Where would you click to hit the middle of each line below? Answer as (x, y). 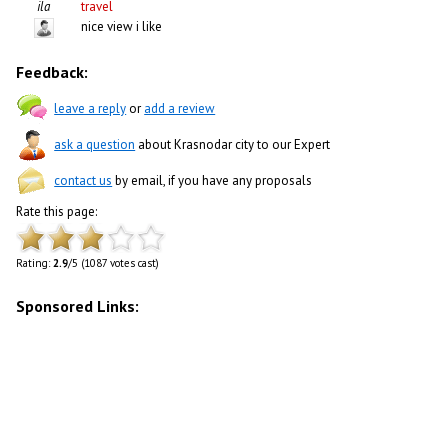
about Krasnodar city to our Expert (233, 144)
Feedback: (52, 71)
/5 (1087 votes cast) (114, 262)
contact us (83, 180)
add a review (180, 108)
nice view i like (122, 26)
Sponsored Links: (78, 305)
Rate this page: (57, 211)
